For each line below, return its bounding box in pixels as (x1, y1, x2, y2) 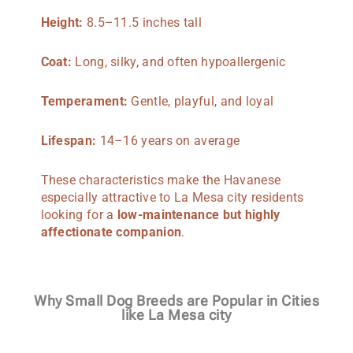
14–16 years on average (96, 132, 240, 148)
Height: (40, 14, 84, 30)
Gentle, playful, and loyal (128, 93, 274, 109)
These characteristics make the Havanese (40, 172, 281, 188)
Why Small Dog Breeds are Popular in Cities (34, 292, 319, 310)
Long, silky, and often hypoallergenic (72, 54, 286, 69)
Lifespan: (40, 132, 97, 148)
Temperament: (40, 93, 128, 109)
